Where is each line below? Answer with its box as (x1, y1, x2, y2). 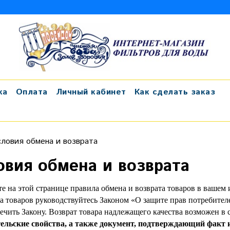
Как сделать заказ (134, 86, 215, 98)
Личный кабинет (55, 86, 126, 98)
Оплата (15, 86, 48, 98)
